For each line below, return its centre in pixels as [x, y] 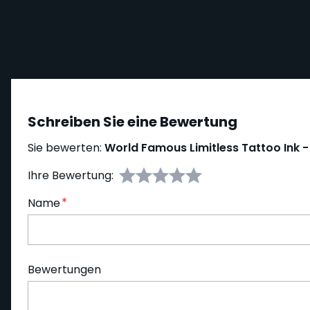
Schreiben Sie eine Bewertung [133, 122]
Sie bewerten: [66, 148]
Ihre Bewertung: [71, 176]
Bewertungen [64, 270]
